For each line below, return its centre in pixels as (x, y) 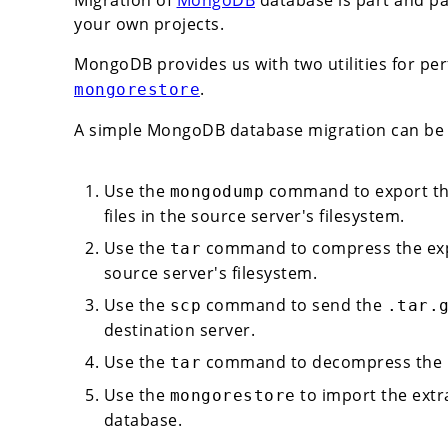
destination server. (179, 330)
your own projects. (149, 23)
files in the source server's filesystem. (254, 216)
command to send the (294, 305)
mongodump (217, 192)
